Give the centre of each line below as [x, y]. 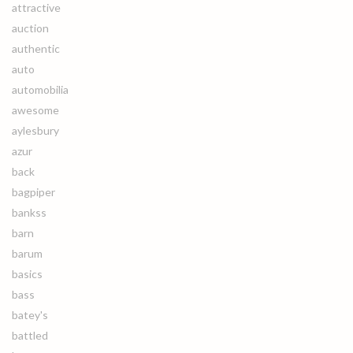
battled [30, 335]
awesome [35, 110]
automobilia [40, 89]
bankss [29, 212]
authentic [36, 48]
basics [27, 274]
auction [30, 28]
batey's [30, 315]
